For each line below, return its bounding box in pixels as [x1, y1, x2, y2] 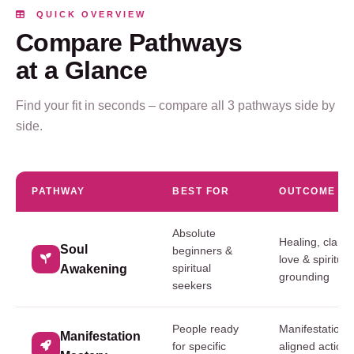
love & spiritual [279, 252, 352, 265]
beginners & [172, 243, 232, 257]
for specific [172, 339, 226, 352]
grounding [279, 269, 330, 283]
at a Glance [16, 55, 147, 85]
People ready [172, 322, 239, 335]
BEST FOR [172, 185, 229, 197]
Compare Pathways [16, 28, 243, 57]
